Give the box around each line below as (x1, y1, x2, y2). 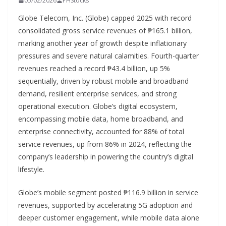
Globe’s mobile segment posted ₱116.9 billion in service (18, 188, 198, 198)
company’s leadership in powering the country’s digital (18, 152, 193, 162)
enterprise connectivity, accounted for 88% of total (18, 127, 184, 137)
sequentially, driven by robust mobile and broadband (18, 76, 189, 86)
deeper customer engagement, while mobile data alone (18, 213, 199, 223)
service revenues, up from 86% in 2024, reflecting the (18, 139, 192, 149)
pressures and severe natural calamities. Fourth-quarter (18, 51, 199, 61)
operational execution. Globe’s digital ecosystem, (18, 101, 178, 111)
